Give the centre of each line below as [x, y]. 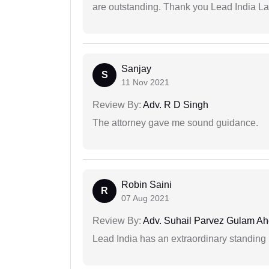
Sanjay [136, 69]
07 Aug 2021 [145, 198]
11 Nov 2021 [145, 83]
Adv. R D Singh [175, 105]
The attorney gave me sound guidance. [175, 123]
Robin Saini [147, 185]
